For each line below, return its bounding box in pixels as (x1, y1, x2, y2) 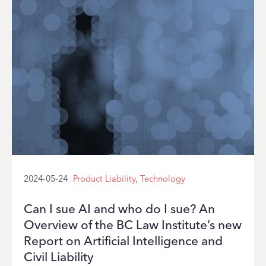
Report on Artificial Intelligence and (24, 233, 223, 248)
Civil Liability (24, 249, 93, 264)
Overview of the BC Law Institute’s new (24, 217, 242, 232)
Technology (140, 173, 185, 184)
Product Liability (73, 173, 135, 184)
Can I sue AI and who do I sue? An (24, 201, 215, 216)
